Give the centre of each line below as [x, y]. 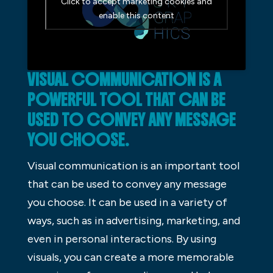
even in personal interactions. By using [122, 239]
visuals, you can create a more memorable [130, 257]
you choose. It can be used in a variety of [127, 202]
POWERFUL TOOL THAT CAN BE [126, 100]
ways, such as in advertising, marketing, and [133, 220]
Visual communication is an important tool [133, 165]
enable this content [136, 16]
